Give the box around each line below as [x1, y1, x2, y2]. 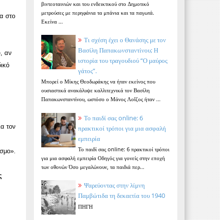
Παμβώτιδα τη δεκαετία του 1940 [78, 191, 165, 200]
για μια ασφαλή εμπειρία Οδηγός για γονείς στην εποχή [41, 154, 165, 162]
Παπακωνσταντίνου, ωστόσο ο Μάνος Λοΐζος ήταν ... [41, 95, 161, 103]
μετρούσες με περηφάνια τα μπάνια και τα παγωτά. [41, 8, 154, 16]
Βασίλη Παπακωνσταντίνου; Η [78, 45, 158, 55]
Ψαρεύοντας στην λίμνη [83, 181, 145, 190]
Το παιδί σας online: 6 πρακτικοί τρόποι [78, 145, 169, 153]
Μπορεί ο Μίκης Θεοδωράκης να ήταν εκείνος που [41, 78, 155, 85]
